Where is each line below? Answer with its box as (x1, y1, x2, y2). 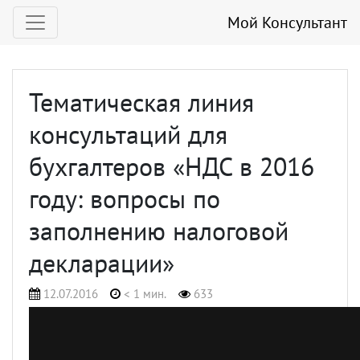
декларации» (29, 246, 174, 280)
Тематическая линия (29, 85, 254, 119)
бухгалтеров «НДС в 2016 (29, 149, 314, 183)
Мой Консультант (227, 12, 347, 33)
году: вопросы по (29, 182, 220, 215)
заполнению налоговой (29, 214, 288, 247)
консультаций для (29, 117, 227, 151)
